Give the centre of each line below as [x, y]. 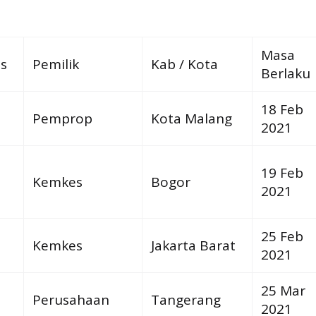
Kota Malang [191, 118]
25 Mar [283, 290]
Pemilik [55, 64]
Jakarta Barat [193, 245]
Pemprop [62, 118]
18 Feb [282, 109]
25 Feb [282, 236]
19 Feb [282, 172]
